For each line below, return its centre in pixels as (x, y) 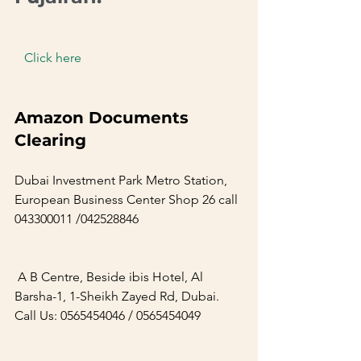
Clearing (70, 140)
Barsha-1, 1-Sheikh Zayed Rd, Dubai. (118, 296)
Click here (53, 58)
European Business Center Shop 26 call (128, 199)
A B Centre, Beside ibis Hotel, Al (110, 277)
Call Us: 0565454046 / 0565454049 (116, 315)
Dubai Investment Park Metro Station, (122, 180)
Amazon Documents (104, 118)
